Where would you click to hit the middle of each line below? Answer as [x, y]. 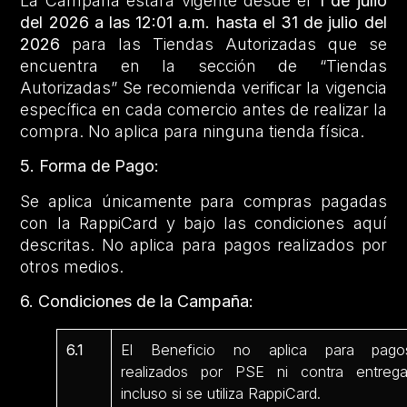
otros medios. [72, 266]
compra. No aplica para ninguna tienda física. [193, 131]
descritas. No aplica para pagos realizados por [203, 244]
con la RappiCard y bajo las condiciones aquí [203, 223]
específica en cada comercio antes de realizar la [203, 109]
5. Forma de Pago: [90, 166]
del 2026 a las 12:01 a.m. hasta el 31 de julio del [203, 22]
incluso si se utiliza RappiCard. [221, 393]
